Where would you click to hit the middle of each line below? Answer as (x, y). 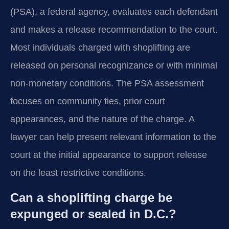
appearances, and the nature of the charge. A (102, 119)
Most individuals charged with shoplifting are (100, 48)
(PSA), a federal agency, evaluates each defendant (114, 12)
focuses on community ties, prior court (88, 101)
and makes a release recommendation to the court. (114, 30)
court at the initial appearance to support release (109, 155)
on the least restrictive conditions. (78, 173)
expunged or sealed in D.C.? (93, 214)
